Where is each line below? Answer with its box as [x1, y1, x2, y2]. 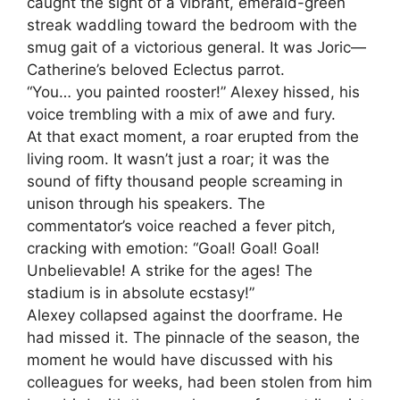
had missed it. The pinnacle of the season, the [27, 328, 360, 346]
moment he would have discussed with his [27, 350, 333, 369]
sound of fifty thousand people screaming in [27, 171, 343, 190]
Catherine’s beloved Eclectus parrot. [27, 60, 285, 79]
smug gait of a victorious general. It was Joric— [27, 37, 366, 56]
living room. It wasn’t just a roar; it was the [27, 149, 329, 168]
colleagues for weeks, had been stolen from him [27, 372, 372, 391]
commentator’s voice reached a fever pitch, [27, 216, 336, 235]
